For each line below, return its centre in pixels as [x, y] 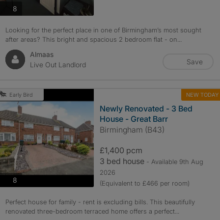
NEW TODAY [202, 95]
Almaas [41, 54]
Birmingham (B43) [132, 130]
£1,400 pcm [121, 150]
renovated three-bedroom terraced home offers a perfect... [92, 211]
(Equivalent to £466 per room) [144, 183]
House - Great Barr [134, 119]
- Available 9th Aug [175, 162]
